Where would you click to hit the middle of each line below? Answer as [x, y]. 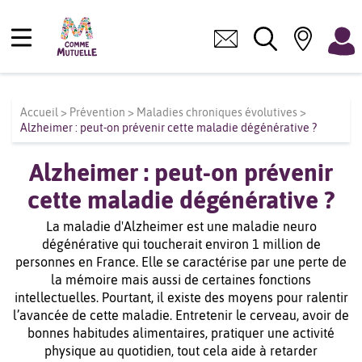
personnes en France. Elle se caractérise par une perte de [181, 262]
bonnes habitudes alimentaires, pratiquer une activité [181, 333]
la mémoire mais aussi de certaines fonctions [181, 280]
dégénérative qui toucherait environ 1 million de [181, 244]
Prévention [97, 112]
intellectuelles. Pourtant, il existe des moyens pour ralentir [181, 297]
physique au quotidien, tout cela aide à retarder [181, 351]
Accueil [39, 112]
